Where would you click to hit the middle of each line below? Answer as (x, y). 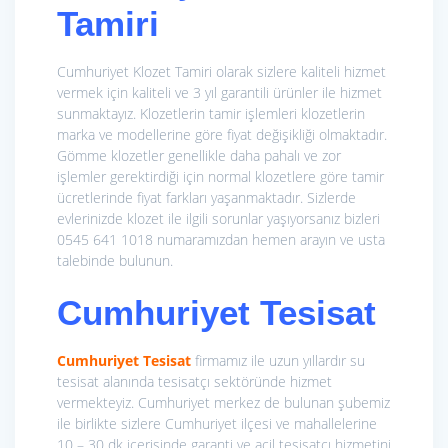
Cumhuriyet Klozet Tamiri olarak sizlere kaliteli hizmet (221, 72)
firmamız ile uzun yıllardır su (278, 361)
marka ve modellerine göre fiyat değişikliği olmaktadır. (222, 135)
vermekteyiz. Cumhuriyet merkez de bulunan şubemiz (223, 403)
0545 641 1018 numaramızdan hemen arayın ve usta (221, 240)
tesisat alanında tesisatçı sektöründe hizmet (194, 382)
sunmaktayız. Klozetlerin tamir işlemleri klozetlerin (211, 114)
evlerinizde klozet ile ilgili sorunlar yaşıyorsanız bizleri (218, 219)
